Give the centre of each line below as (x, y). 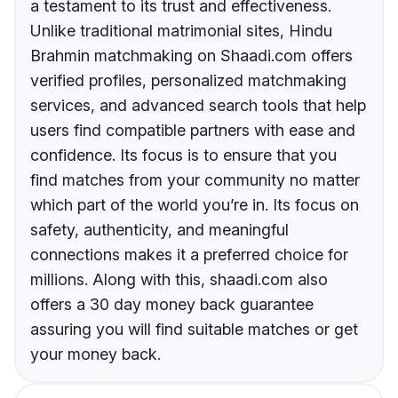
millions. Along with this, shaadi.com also (179, 279)
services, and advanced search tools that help (198, 105)
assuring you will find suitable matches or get (194, 329)
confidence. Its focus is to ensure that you (183, 155)
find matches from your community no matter (195, 179)
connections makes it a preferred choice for (189, 254)
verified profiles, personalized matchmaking (188, 80)
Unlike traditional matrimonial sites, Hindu (181, 30)
